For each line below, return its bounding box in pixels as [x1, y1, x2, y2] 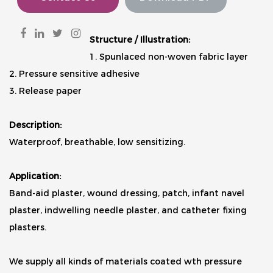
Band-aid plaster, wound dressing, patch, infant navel [9, 187, 244, 199]
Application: [9, 170, 61, 182]
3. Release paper [9, 85, 82, 96]
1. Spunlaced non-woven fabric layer [89, 51, 248, 62]
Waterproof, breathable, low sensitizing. [9, 136, 185, 147]
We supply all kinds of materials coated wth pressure [9, 255, 242, 267]
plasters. [9, 221, 46, 233]
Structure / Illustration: [89, 34, 190, 45]
